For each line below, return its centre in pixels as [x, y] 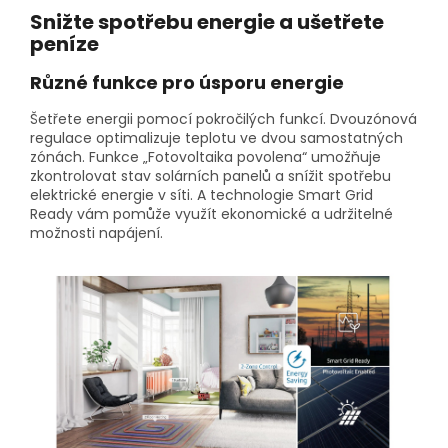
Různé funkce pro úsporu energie [187, 83]
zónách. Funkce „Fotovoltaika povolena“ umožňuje [205, 157]
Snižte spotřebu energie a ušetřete [207, 22]
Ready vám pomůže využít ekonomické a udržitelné [211, 214]
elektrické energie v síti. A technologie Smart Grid [201, 195]
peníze [64, 44]
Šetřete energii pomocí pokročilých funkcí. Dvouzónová [223, 119]
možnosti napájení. [96, 233]
